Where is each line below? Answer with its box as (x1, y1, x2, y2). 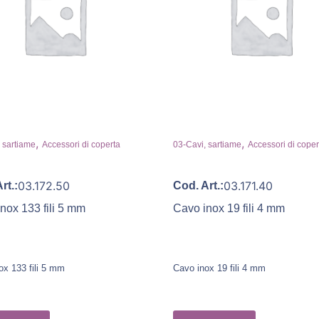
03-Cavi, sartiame (173, 139, 241, 150)
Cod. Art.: (173, 179, 224, 192)
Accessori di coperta (41, 139, 120, 150)
